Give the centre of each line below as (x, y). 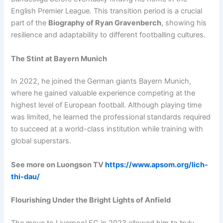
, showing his (184, 23)
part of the (30, 23)
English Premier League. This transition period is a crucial (107, 11)
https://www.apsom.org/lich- (157, 165)
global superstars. (41, 141)
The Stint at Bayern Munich (59, 58)
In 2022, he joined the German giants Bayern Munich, (101, 81)
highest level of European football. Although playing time (107, 105)
